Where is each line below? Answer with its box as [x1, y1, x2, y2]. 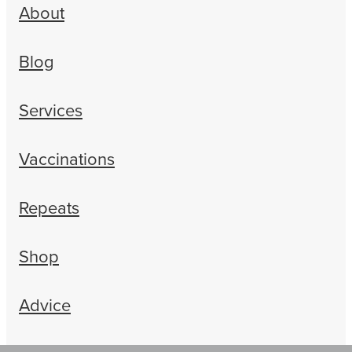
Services [19, 97, 82, 123]
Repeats [19, 195, 79, 220]
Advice [19, 292, 71, 317]
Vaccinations [19, 146, 115, 171]
